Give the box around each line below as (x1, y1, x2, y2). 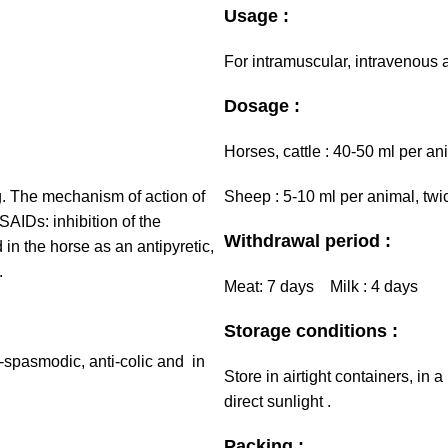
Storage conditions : (224, 320, 398, 341)
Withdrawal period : (224, 230, 391, 251)
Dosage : (224, 95, 300, 116)
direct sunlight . (224, 392, 331, 410)
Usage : (224, 5, 289, 26)
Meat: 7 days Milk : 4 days (224, 277, 422, 295)
